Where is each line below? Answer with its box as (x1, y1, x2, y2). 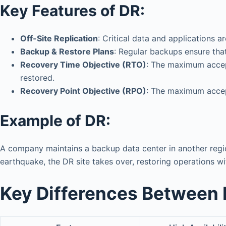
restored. (20, 72, 54, 83)
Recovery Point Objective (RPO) (20, 85, 146, 96)
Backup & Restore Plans (20, 46, 114, 56)
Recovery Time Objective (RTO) (20, 59, 146, 70)
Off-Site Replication (20, 33, 98, 43)
